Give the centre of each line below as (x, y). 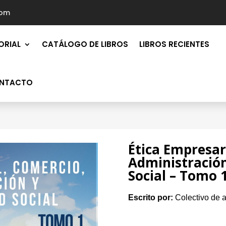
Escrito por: (150, 198)
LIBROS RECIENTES (174, 44)
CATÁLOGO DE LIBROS (85, 44)
